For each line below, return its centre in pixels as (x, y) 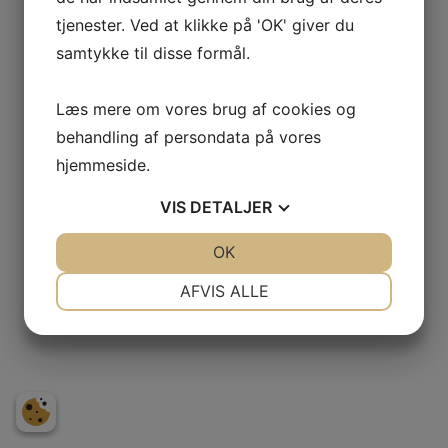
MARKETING (144, 352)
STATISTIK (304, 352)
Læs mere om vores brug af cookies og (206, 109)
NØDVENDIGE (144, 280)
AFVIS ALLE (224, 291)
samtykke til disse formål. (153, 53)
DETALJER (231, 207)
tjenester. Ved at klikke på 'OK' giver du (205, 25)
